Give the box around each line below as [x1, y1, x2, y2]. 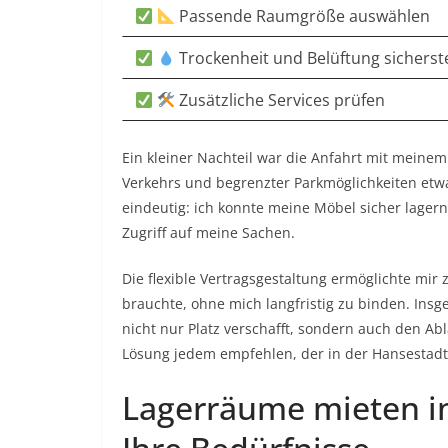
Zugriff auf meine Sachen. [122, 223, 295, 243]
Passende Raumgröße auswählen [175, 5, 431, 28]
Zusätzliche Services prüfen [175, 89, 386, 112]
